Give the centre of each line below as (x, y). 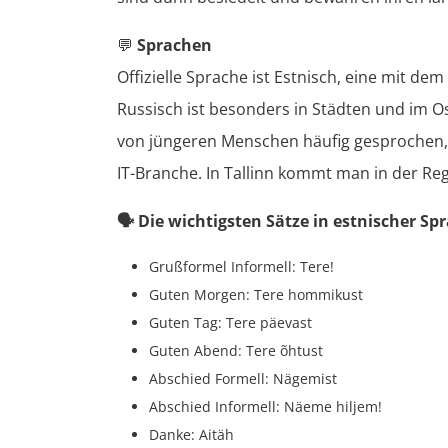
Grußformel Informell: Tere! (241, 266)
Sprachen (174, 44)
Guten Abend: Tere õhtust (236, 350)
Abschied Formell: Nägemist (243, 378)
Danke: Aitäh (191, 434)
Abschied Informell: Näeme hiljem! (265, 406)
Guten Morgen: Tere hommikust (256, 294)
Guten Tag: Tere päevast (230, 322)
